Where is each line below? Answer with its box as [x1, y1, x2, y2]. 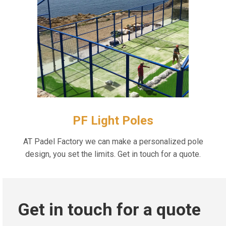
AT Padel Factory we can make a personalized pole [23, 137, 203, 147]
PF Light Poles [73, 114, 153, 128]
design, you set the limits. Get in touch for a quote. [25, 149, 201, 159]
